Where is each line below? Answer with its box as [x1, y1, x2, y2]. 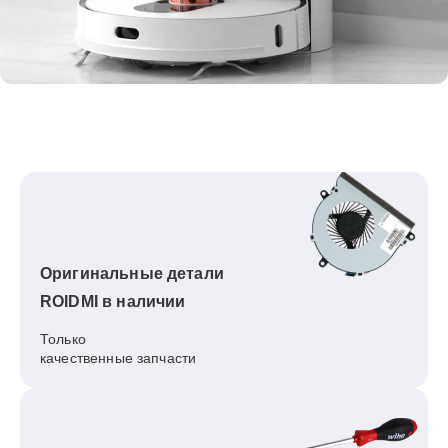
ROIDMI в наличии [40, 293, 186, 310]
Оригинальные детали [40, 265, 224, 282]
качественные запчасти [40, 350, 197, 366]
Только [40, 331, 86, 347]
